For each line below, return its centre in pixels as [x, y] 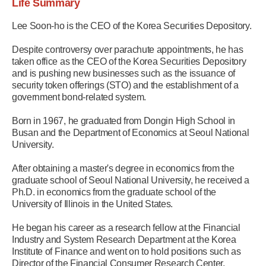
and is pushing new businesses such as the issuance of [124, 73]
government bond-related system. [79, 97]
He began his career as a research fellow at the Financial [126, 228]
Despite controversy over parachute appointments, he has [128, 50]
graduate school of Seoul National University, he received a [131, 180]
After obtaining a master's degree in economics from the [123, 168]
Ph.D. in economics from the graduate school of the [114, 192]
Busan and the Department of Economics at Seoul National [131, 133]
